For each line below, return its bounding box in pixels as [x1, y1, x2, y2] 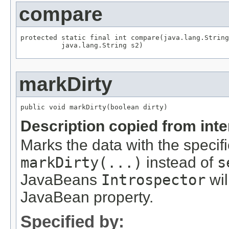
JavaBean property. [20, 189, 153, 206]
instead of [142, 154, 217, 171]
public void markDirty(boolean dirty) [20, 103, 168, 111]
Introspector [101, 171, 205, 189]
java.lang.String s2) [20, 41, 143, 49]
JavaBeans [20, 171, 101, 189]
